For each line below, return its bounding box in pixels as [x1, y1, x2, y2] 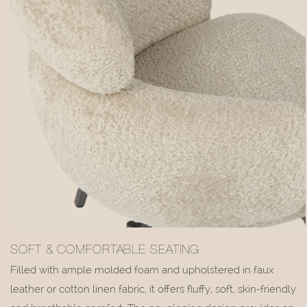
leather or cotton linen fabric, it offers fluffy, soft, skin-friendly [10, 282, 296, 295]
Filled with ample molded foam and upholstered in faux [10, 263, 273, 276]
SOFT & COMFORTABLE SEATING [10, 244, 200, 257]
